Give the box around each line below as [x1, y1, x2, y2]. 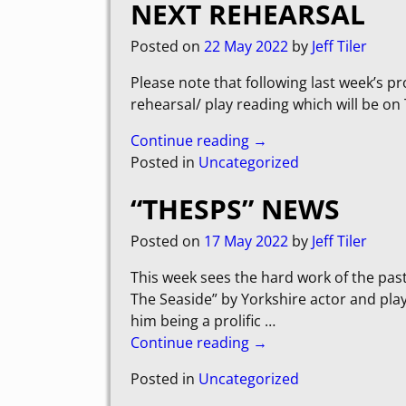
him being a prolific [130, 311, 265, 332]
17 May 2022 [204, 231, 288, 252]
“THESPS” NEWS [130, 189, 340, 227]
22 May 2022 [204, 36, 288, 57]
